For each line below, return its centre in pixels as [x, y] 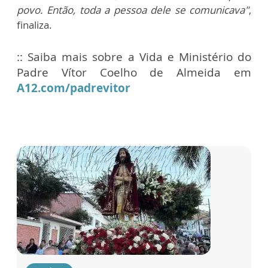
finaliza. [36, 25]
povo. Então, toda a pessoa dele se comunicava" [133, 10]
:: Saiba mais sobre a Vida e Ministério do [134, 57]
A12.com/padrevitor [74, 88]
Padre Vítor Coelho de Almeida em [134, 72]
